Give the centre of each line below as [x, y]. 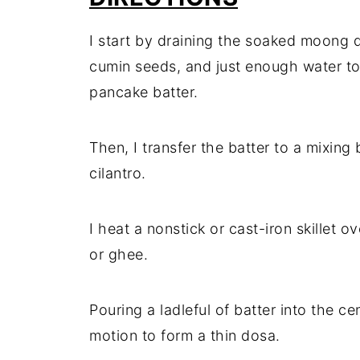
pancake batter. [144, 92]
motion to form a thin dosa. [185, 335]
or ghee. [119, 254]
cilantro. [118, 173]
